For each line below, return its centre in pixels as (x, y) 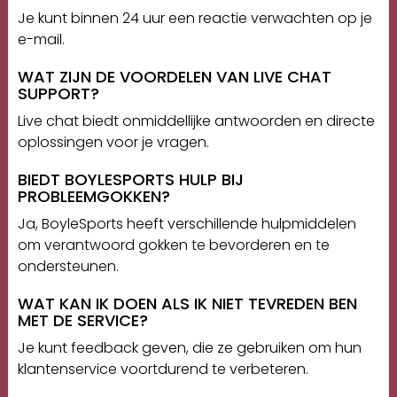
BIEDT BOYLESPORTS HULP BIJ (130, 180)
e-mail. (41, 40)
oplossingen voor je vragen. (113, 143)
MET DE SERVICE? (82, 321)
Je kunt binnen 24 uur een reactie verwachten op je (195, 19)
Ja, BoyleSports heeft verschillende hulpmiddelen (187, 224)
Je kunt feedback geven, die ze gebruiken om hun (189, 348)
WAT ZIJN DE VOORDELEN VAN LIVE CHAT (174, 77)
